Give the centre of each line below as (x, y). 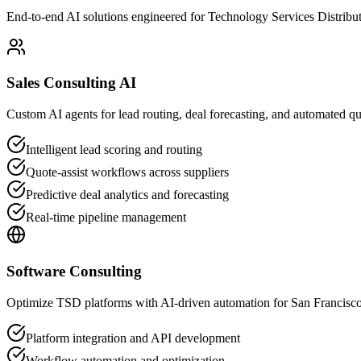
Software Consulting (74, 271)
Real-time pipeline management (106, 218)
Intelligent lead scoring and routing (114, 150)
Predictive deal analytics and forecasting (127, 195)
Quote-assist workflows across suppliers (127, 172)
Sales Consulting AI (71, 83)
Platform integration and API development (133, 338)
